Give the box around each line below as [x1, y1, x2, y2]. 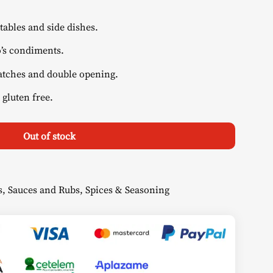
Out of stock [23, 129, 76, 143]
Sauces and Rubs [8, 183, 80, 197]
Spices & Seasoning [85, 183, 169, 197]
